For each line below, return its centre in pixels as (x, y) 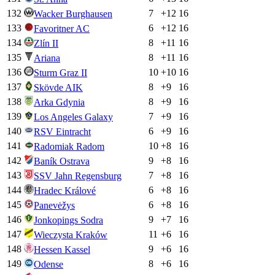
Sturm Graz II (60, 73)
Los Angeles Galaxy (73, 117)
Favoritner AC (62, 29)
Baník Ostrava (62, 161)
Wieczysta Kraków (71, 235)
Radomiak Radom (69, 147)
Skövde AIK (58, 88)
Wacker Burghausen (73, 14)
